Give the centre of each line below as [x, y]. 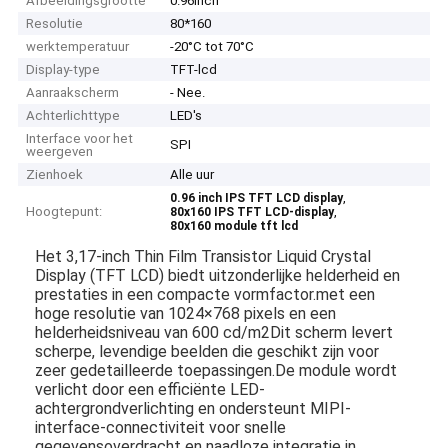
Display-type [63, 70]
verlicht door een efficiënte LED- [150, 389]
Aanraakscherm [73, 93]
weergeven [60, 152]
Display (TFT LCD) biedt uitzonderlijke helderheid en [218, 275]
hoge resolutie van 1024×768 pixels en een [186, 313]
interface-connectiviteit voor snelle [161, 427]
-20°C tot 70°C [212, 47]
